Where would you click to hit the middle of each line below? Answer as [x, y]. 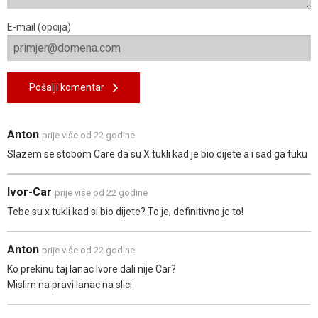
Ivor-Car [31, 192]
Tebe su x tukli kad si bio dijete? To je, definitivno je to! [125, 212]
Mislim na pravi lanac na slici [70, 285]
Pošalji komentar [71, 88]
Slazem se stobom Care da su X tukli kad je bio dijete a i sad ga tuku [157, 154]
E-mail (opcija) [39, 27]
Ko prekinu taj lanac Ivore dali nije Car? [92, 269]
